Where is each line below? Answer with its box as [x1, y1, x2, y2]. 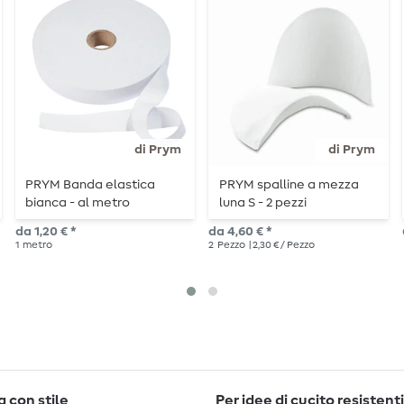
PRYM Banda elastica [24, 179, 155, 192]
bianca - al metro [24, 197, 130, 210]
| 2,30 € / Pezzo [247, 240, 316, 251]
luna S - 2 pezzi [218, 197, 307, 210]
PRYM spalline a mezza [218, 179, 359, 192]
